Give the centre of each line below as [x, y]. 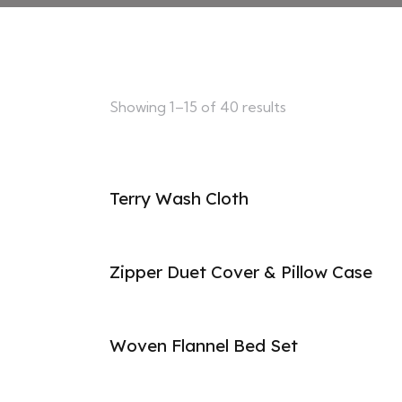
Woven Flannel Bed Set [204, 346]
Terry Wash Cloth [179, 199]
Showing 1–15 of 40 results [198, 107]
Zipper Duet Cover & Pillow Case [241, 272]
